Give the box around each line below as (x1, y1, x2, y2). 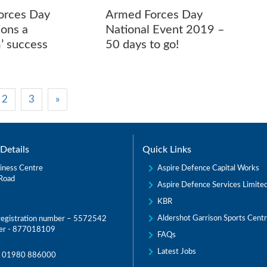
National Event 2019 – (105, 23, 225, 36)
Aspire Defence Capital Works (157, 164, 259, 172)
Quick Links (142, 144, 191, 154)
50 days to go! (105, 38, 179, 51)
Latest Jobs (157, 247, 196, 256)
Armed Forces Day (105, 8, 203, 21)
